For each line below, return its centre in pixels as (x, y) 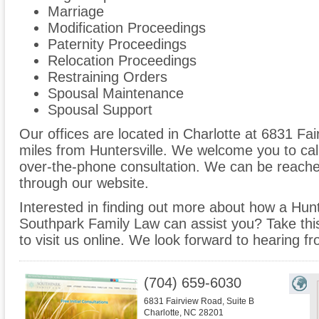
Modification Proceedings (127, 28)
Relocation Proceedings (122, 61)
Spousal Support (100, 110)
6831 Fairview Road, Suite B (199, 302)
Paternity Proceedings (117, 45)
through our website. (84, 183)
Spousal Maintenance (116, 94)
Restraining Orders (108, 77)
